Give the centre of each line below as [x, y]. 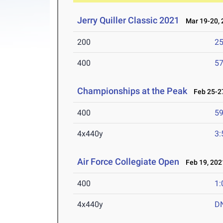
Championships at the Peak [132, 91]
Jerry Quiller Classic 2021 [128, 20]
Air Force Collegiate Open [128, 162]
